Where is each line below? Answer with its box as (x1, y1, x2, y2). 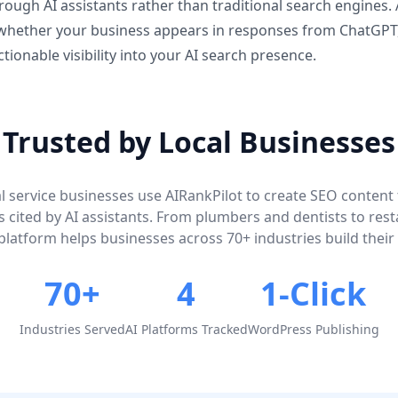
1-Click (260, 272, 366, 315)
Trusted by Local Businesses (3, 123, 395, 161)
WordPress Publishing (247, 321, 379, 338)
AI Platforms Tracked (124, 321, 248, 338)
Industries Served (19, 321, 125, 338)
